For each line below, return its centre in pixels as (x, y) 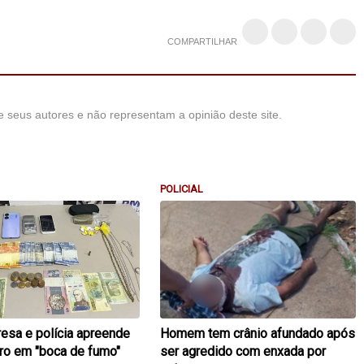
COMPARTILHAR (203, 41)
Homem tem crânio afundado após (257, 334)
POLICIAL (181, 189)
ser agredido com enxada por (243, 352)
